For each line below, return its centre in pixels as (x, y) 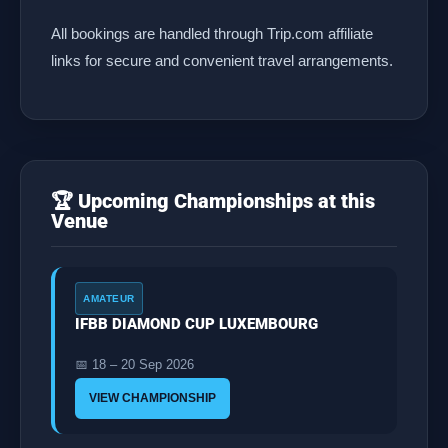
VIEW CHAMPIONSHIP (152, 398)
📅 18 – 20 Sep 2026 (134, 364)
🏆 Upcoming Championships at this (213, 201)
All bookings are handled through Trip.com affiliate (212, 33)
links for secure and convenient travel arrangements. (222, 60)
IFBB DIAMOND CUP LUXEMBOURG (196, 324)
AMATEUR (109, 298)
